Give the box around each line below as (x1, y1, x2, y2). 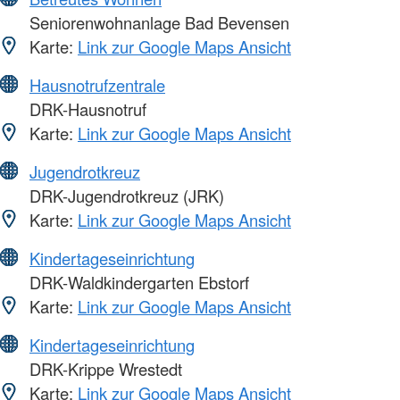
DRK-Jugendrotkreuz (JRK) (25, 184, 224, 208)
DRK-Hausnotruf (25, 97, 146, 121)
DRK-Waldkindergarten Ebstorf (25, 271, 249, 295)
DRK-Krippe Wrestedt (25, 357, 182, 381)
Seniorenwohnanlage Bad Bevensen (25, 11, 289, 35)
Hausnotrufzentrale (29, 73, 165, 97)
